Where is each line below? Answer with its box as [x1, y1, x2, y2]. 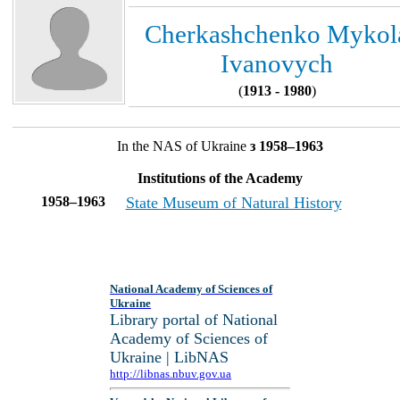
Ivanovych [221, 48, 333, 78]
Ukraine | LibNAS [110, 348, 229, 366]
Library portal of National [110, 311, 279, 329]
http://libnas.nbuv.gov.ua [110, 367, 232, 380]
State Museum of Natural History [125, 194, 342, 212]
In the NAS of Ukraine [116, 138, 246, 154]
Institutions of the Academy [137, 171, 303, 187]
